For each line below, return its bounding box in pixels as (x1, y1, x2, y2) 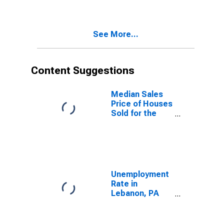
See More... (93, 29, 138, 39)
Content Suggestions (31, 64, 134, 76)
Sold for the (111, 108, 156, 118)
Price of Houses (111, 99, 172, 108)
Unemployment (111, 169, 169, 179)
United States (111, 118, 165, 127)
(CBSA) (111, 11, 138, 20)
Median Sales (111, 89, 163, 99)
